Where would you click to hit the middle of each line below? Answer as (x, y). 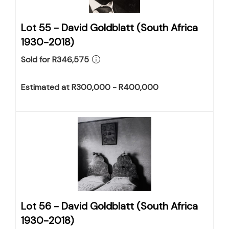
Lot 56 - (41, 206)
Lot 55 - (41, 28)
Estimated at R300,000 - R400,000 (90, 87)
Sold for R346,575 (55, 60)
